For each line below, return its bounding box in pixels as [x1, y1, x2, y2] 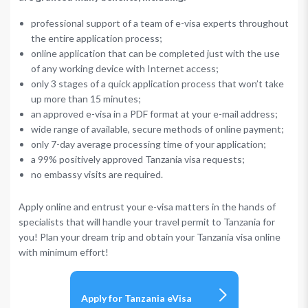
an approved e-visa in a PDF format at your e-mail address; [31, 108, 278, 120]
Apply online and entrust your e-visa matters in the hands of [19, 201, 276, 212]
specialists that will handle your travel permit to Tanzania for [19, 216, 275, 228]
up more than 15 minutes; [31, 93, 141, 104]
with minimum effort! [19, 246, 109, 258]
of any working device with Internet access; [31, 63, 219, 74]
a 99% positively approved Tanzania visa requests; [31, 153, 245, 165]
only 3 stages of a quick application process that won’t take [31, 78, 284, 89]
